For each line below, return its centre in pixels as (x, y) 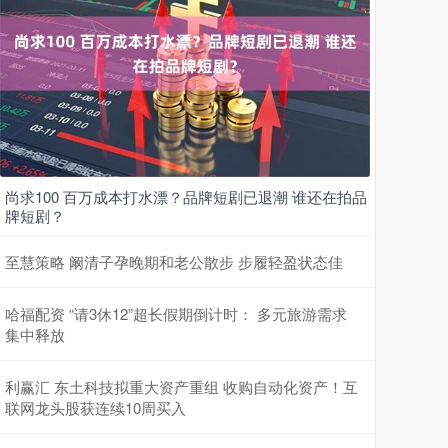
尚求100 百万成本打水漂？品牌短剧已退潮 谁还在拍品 (186, 196)
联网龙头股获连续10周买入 (95, 407)
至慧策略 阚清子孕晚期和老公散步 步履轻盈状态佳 (174, 261)
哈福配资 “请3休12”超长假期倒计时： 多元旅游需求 (176, 313)
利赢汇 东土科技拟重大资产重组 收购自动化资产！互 (181, 386)
